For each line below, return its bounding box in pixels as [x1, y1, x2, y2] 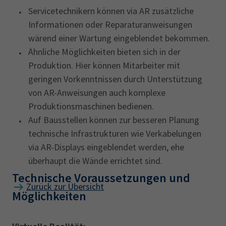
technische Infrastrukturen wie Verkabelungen [28, 128, 201, 139]
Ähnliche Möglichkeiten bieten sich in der [28, 46, 181, 58]
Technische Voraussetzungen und [12, 170, 190, 186]
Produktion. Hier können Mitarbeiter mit [28, 60, 180, 71]
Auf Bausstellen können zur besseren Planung [28, 114, 199, 126]
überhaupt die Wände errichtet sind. [28, 155, 162, 166]
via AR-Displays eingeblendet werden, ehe [28, 141, 184, 153]
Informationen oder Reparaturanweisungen [28, 19, 192, 30]
